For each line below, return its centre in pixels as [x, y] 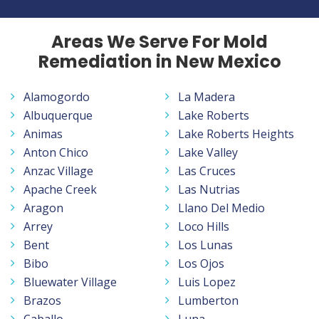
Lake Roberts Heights [236, 134]
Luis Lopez [207, 282]
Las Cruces [207, 171]
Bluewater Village [70, 282]
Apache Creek [60, 189]
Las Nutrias [209, 189]
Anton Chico [56, 152]
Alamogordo [57, 96]
